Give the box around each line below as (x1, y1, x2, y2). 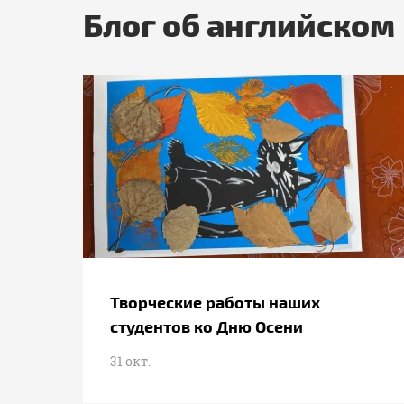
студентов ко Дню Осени (110, 317, 303, 335)
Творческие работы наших (110, 292, 320, 311)
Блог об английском (83, 5, 395, 42)
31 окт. (110, 353, 151, 370)
